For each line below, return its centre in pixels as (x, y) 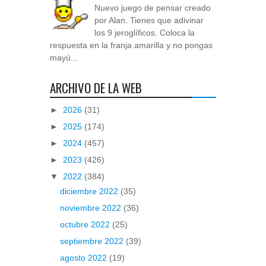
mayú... (64, 57)
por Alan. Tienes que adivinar (149, 20)
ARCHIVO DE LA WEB (96, 88)
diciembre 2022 (90, 191)
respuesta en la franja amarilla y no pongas (131, 45)
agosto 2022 (84, 257)
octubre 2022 (86, 224)
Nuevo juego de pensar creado (153, 7)
